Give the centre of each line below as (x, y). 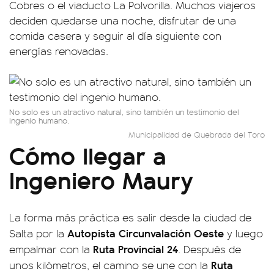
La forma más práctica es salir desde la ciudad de (130, 217)
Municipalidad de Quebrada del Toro (197, 135)
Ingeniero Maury (101, 179)
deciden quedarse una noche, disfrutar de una (123, 20)
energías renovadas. (59, 51)
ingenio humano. (39, 120)
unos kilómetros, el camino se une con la (110, 265)
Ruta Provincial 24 (135, 249)
